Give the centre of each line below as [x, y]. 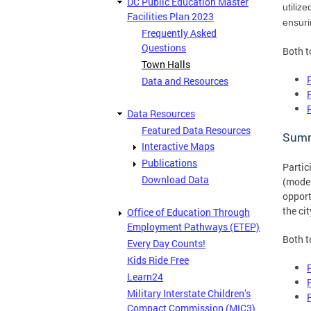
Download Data [175, 180]
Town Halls [166, 64]
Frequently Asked [179, 33]
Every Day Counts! [166, 244]
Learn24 [145, 276]
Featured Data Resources [196, 130]
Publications [169, 163]
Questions [164, 47]
